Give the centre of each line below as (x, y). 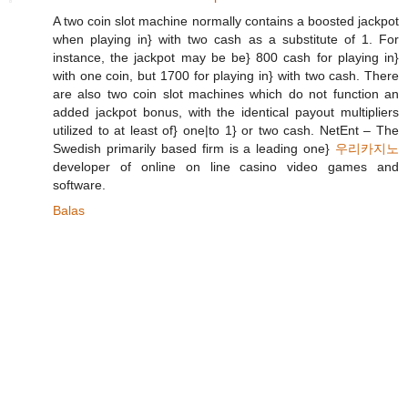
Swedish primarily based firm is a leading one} (194, 149)
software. (79, 185)
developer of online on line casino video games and (226, 167)
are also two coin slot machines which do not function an (226, 94)
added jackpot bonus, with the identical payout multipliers (226, 112)
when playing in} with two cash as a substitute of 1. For (226, 40)
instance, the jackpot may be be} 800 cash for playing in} (226, 58)
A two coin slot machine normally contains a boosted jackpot (226, 21)
